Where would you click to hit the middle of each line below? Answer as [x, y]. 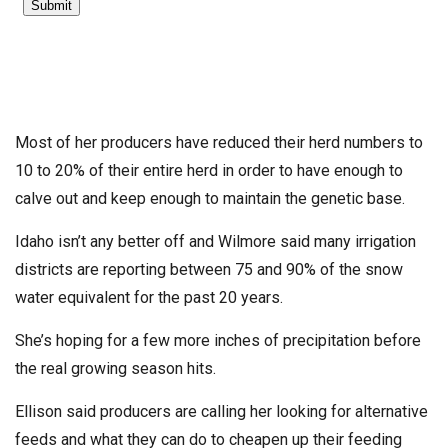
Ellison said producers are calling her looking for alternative [221, 411]
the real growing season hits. [115, 368]
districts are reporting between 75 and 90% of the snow [209, 269]
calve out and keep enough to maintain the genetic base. [210, 198]
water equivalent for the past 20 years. [149, 297]
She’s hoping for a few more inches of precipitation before [218, 340]
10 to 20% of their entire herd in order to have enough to [209, 170]
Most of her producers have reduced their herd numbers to [219, 142]
